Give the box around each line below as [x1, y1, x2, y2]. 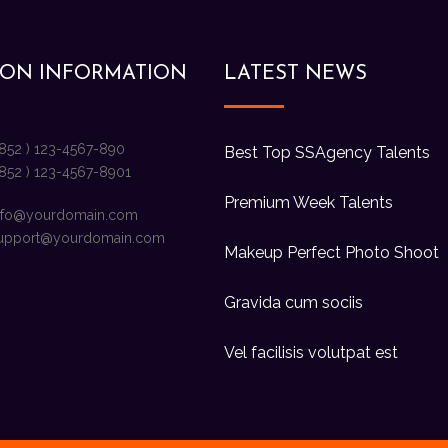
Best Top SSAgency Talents [224, 142, 430, 162]
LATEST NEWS [224, 63, 367, 84]
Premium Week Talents [224, 192, 393, 212]
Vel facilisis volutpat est [224, 342, 398, 362]
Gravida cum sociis [224, 292, 363, 312]
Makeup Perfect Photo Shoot [224, 242, 439, 262]
